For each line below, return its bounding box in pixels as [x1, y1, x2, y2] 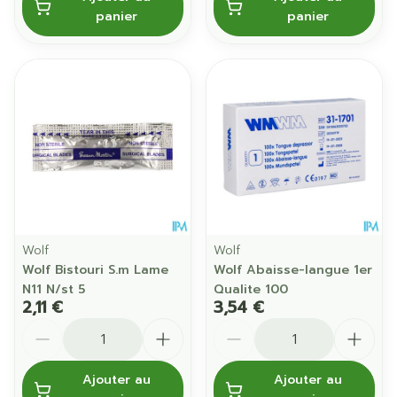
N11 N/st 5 [22, 280, 85, 299]
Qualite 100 [214, 280, 288, 299]
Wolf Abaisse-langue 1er [214, 261, 372, 279]
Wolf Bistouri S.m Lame [22, 261, 168, 279]
